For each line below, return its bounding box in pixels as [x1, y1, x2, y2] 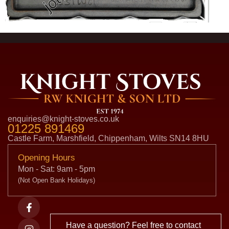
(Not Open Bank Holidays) [18, 176, 95, 184]
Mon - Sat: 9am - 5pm [18, 164, 95, 173]
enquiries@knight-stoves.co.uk [8, 114, 119, 123]
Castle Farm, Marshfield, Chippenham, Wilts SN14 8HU [8, 133, 209, 143]
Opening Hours [18, 152, 75, 163]
